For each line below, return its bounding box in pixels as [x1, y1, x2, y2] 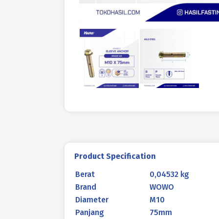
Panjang [75, 208, 104, 217]
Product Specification [74, 152, 156, 161]
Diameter [75, 195, 109, 204]
